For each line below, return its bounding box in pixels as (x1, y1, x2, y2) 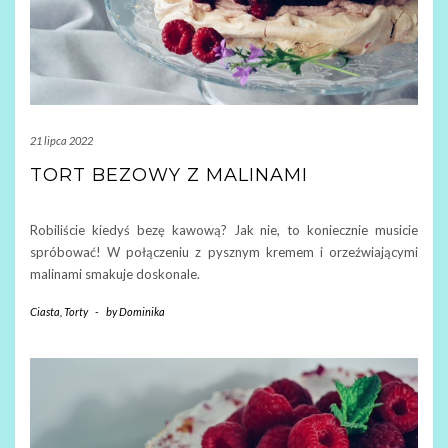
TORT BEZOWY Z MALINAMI (30, 163, 308, 186)
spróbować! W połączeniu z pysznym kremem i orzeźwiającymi (30, 243, 418, 260)
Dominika (119, 304, 165, 318)
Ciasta (30, 304, 60, 318)
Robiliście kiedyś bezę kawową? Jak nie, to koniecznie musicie (30, 221, 418, 238)
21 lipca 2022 (30, 133, 93, 147)
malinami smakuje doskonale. (30, 265, 200, 282)
